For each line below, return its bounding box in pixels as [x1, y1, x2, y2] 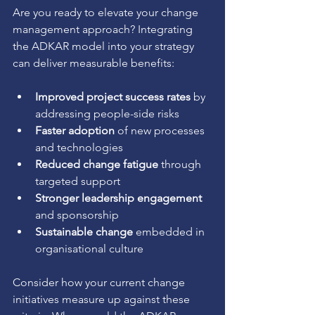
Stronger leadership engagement [35, 191, 202, 205]
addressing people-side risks [35, 106, 179, 120]
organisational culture [35, 241, 143, 255]
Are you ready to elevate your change [13, 5, 201, 19]
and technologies [35, 140, 123, 154]
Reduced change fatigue [35, 157, 158, 171]
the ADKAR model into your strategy [13, 39, 197, 53]
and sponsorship [35, 207, 119, 221]
